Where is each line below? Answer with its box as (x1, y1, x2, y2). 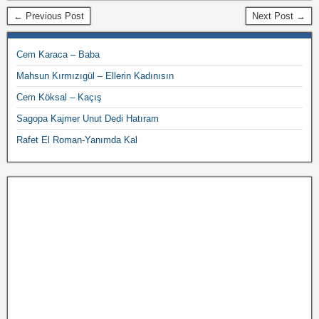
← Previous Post (14, 11, 84, 21)
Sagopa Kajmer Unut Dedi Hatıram (16, 113, 159, 124)
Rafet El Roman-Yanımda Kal (16, 135, 137, 145)
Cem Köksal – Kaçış (16, 92, 102, 103)
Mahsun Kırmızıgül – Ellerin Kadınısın (16, 70, 174, 81)
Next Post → (252, 11, 305, 21)
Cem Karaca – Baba (16, 49, 100, 60)
